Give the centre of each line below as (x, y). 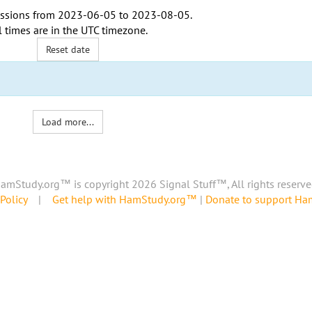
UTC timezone (113, 30)
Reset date (68, 49)
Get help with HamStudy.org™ (125, 200)
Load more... (68, 122)
